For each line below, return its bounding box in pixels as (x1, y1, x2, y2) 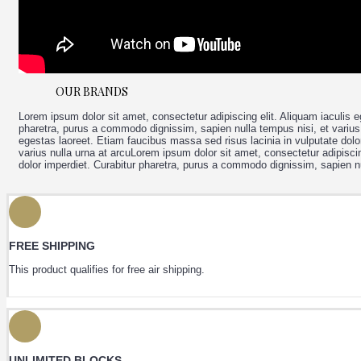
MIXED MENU (41, 34, 125, 50)
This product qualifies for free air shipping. (9, 263, 205, 276)
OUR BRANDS (56, 84, 128, 99)
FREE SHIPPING (9, 239, 95, 252)
